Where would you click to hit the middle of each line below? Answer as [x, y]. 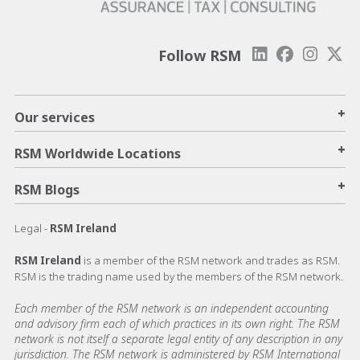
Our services [55, 117]
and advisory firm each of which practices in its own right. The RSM [177, 323]
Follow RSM [200, 55]
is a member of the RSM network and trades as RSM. [212, 260]
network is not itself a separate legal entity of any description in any [178, 338]
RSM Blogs [47, 189]
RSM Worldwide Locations [98, 153]
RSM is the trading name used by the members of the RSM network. [179, 276]
